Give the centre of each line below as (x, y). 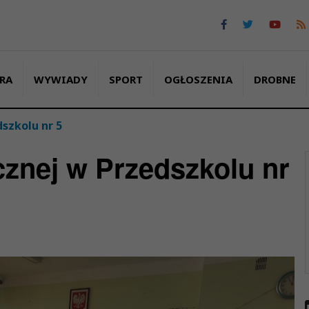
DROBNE (275, 79)
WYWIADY (60, 79)
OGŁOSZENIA (198, 79)
